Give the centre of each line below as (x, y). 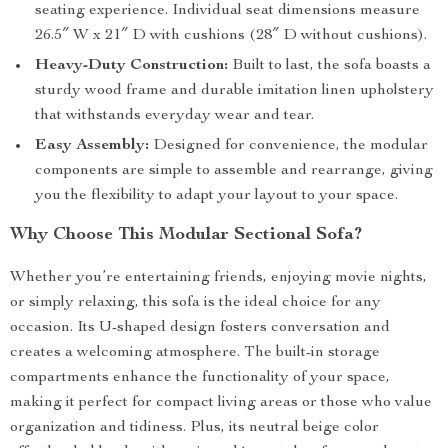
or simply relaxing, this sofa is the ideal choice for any (195, 303)
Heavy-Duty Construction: (131, 66)
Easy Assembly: (92, 146)
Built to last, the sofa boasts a (329, 66)
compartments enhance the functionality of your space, (200, 378)
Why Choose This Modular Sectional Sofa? (186, 235)
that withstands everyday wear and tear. (174, 116)
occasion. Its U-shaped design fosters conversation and (200, 328)
